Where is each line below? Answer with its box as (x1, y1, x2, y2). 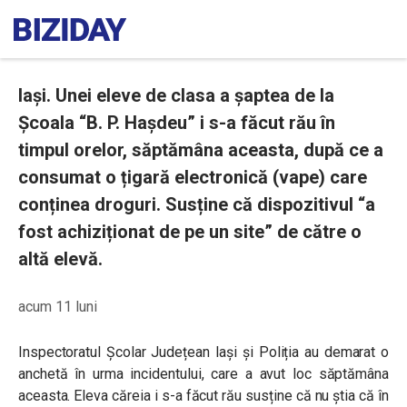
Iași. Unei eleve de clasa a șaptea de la (18, 84, 334, 106)
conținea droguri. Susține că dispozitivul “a (18, 194, 375, 215)
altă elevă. (18, 248, 103, 270)
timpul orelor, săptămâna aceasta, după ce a (18, 139, 383, 161)
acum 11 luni (18, 298, 97, 315)
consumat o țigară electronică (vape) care (18, 166, 367, 188)
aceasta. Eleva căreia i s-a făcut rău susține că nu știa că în (18, 387, 389, 404)
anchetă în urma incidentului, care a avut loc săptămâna (18, 365, 389, 382)
